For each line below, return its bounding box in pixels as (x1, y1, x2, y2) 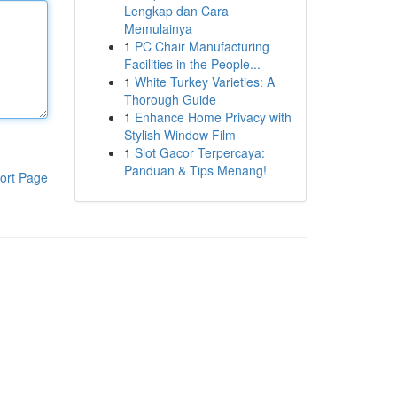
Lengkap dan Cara (123, 2, 229, 19)
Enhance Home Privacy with (134, 108, 292, 126)
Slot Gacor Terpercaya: (134, 144, 265, 161)
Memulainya (123, 19, 192, 37)
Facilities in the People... (123, 55, 261, 73)
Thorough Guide (123, 90, 216, 108)
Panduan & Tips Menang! (123, 161, 267, 179)
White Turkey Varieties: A (134, 73, 275, 90)
